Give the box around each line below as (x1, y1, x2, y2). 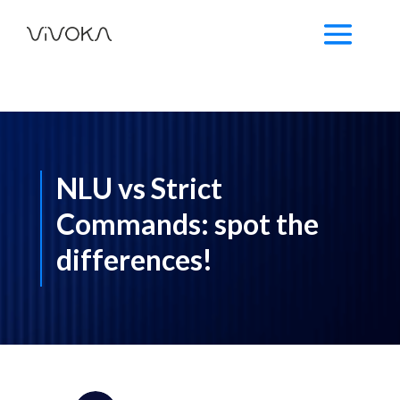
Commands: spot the (55, 205, 319, 241)
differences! (55, 241, 212, 277)
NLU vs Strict (55, 170, 222, 205)
